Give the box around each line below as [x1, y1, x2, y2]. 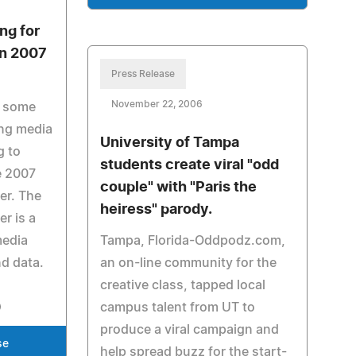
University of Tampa [99, 136, 239, 150]
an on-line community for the [99, 257, 277, 269]
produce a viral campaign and [99, 323, 279, 336]
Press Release [110, 69, 175, 79]
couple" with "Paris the [99, 180, 257, 195]
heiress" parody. [99, 203, 212, 217]
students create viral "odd [99, 158, 279, 172]
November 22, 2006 [110, 99, 203, 109]
